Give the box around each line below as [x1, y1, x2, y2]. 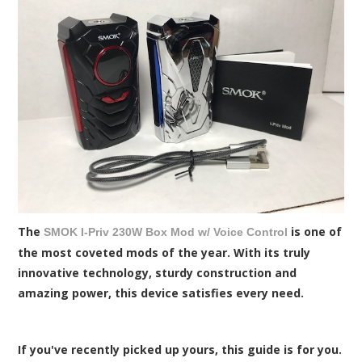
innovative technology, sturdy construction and [18, 265, 297, 281]
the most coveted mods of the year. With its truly [18, 245, 311, 261]
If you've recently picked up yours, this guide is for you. [18, 342, 343, 358]
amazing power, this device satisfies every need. [18, 285, 308, 301]
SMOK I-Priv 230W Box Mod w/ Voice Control [44, 225, 288, 239]
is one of [288, 224, 343, 240]
